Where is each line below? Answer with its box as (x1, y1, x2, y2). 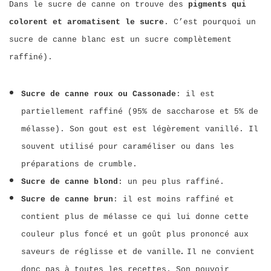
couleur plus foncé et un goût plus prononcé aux (21, 230, 249, 239)
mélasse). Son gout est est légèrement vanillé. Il (21, 125, 258, 134)
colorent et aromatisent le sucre (9, 18, 164, 27)
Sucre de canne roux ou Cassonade (21, 90, 176, 99)
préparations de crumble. (21, 160, 137, 169)
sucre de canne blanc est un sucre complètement (9, 35, 232, 44)
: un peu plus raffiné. (118, 177, 229, 186)
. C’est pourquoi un (164, 18, 256, 27)
